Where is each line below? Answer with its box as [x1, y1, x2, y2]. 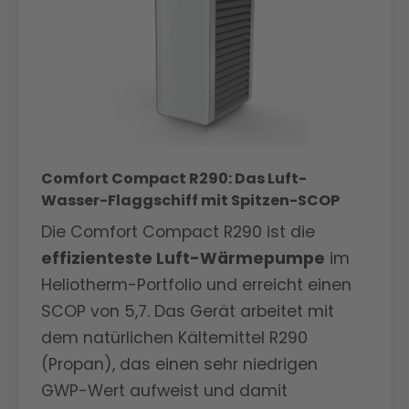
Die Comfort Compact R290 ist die [41, 221, 315, 243]
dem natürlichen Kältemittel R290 [41, 327, 308, 349]
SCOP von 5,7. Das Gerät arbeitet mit [41, 300, 334, 322]
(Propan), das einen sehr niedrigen [41, 353, 318, 375]
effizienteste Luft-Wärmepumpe [41, 247, 325, 269]
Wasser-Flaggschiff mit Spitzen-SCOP [41, 190, 340, 211]
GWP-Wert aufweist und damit [41, 380, 288, 402]
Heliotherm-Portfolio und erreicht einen [41, 274, 351, 296]
